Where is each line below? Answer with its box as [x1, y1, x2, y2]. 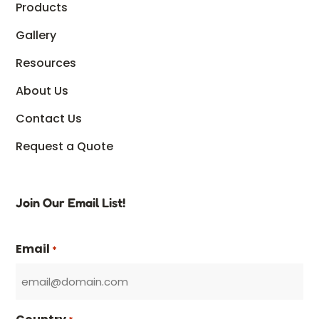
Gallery [16, 27, 56, 44]
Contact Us [16, 110, 82, 127]
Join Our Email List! [16, 194, 125, 211]
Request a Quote [16, 138, 113, 155]
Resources [16, 55, 76, 72]
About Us [16, 83, 68, 100]
